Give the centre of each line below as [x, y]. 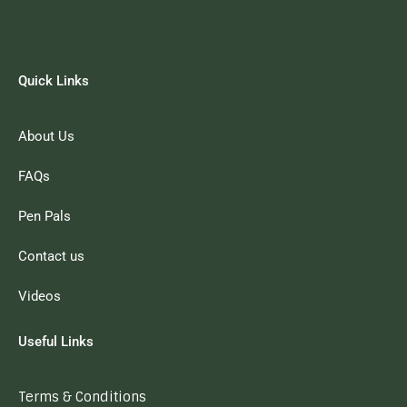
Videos [40, 296]
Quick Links [54, 80]
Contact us [51, 256]
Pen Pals [45, 216]
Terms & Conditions [82, 396]
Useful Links [56, 341]
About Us [46, 136]
